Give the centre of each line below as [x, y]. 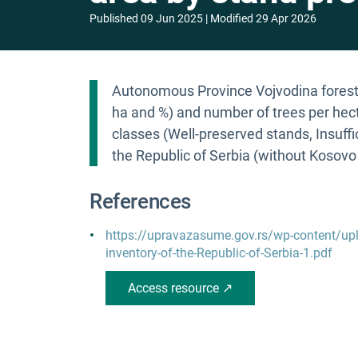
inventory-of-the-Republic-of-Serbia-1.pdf [219, 253]
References [141, 202]
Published [114, 18]
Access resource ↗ [180, 288]
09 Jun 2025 [172, 18]
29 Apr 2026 [286, 18]
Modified [232, 18]
